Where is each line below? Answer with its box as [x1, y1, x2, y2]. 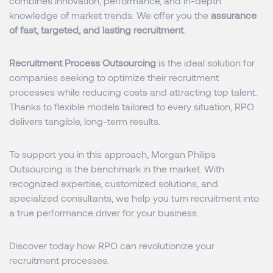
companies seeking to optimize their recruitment [9, 71, 219, 83]
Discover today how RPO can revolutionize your [9, 239, 214, 251]
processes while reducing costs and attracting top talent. [9, 86, 257, 97]
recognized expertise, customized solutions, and [9, 177, 218, 189]
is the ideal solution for [156, 57, 255, 68]
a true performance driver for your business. [9, 207, 199, 218]
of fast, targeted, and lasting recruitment [9, 24, 183, 35]
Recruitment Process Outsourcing [9, 57, 156, 68]
